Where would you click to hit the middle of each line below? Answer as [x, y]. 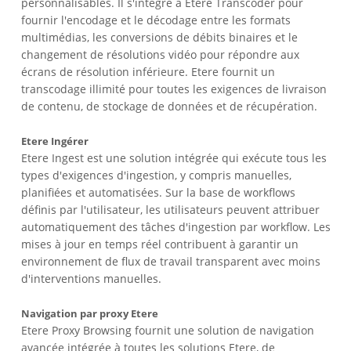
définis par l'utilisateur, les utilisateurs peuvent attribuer [171, 209]
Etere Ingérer [55, 141]
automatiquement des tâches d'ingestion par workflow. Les [176, 226]
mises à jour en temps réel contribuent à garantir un [160, 244]
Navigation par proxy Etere [90, 313]
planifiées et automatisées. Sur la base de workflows [159, 192]
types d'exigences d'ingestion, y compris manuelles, [157, 175]
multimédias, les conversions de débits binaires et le [160, 37]
